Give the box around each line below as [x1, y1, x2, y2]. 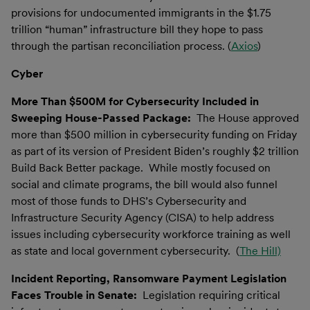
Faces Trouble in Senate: [11, 288, 140, 302]
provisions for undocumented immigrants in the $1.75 [11, 6, 271, 19]
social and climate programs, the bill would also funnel [11, 177, 277, 191]
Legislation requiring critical [140, 288, 280, 302]
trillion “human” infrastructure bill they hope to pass [11, 22, 263, 36]
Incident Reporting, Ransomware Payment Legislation [11, 271, 286, 285]
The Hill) [239, 244, 281, 257]
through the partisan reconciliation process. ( [11, 39, 231, 53]
